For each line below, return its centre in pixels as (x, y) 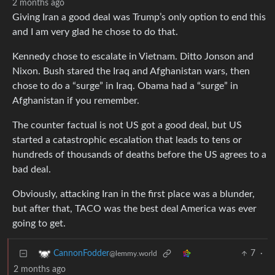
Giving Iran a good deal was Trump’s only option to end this (139, 17)
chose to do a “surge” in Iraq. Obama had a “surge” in (125, 86)
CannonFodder (81, 254)
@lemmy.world (133, 254)
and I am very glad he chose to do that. (95, 32)
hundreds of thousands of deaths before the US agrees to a (139, 155)
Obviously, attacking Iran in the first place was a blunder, (134, 194)
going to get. (39, 224)
